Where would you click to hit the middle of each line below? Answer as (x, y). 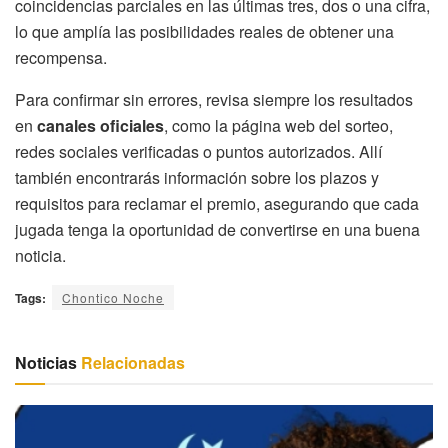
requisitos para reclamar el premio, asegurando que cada (217, 203)
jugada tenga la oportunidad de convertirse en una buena (217, 229)
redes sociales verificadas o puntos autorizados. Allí (198, 151)
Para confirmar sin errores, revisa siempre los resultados (214, 99)
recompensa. (61, 57)
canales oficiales (100, 125)
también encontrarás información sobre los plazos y (197, 177)
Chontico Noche (113, 297)
